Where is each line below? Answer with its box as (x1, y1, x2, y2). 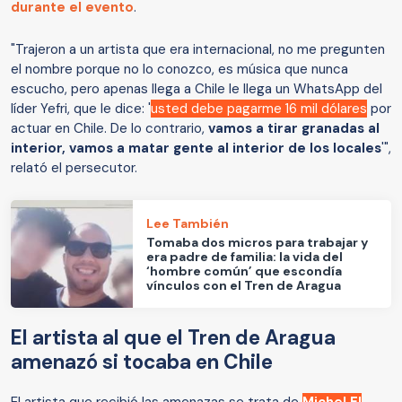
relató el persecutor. (11, 159, 141, 178)
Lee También (146, 214, 230, 232)
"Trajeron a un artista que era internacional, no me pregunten (11, 40, 385, 59)
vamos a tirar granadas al (208, 119, 380, 138)
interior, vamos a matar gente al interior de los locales (11, 139, 381, 158)
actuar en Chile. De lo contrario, (11, 119, 208, 138)
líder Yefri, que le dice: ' (11, 100, 151, 118)
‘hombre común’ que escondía (146, 262, 343, 279)
